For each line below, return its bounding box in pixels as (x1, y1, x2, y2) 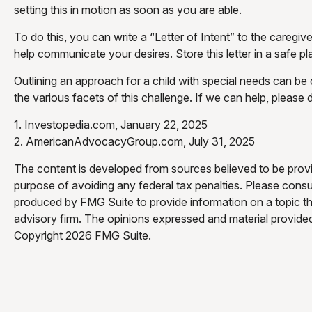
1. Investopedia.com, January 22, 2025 (14, 117, 208, 132)
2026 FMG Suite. (65, 228, 151, 242)
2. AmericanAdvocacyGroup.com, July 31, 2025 (14, 134, 255, 148)
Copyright (14, 228, 65, 242)
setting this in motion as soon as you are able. (14, 2, 242, 17)
